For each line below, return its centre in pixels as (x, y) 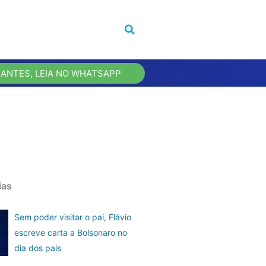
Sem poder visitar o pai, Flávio (72, 217)
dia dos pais (37, 248)
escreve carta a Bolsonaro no (70, 233)
